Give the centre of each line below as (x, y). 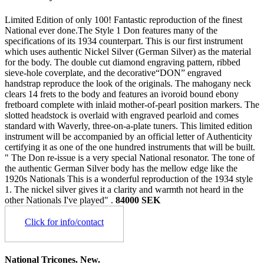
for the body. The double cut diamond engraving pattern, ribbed (123, 62)
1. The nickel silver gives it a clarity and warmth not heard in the (124, 189)
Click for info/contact (64, 222)
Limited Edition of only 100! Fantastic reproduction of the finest (123, 19)
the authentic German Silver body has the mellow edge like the (121, 168)
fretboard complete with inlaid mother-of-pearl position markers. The (132, 104)
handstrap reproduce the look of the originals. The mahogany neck (128, 83)
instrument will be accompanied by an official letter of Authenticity (128, 136)
